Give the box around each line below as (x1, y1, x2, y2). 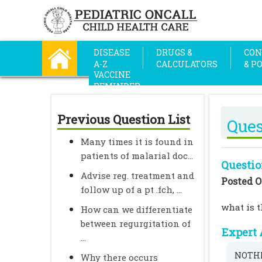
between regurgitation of (81, 218, 191, 229)
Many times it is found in (81, 136, 194, 147)
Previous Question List (57, 111, 190, 127)
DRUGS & (156, 47, 192, 58)
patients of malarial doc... (81, 150, 193, 161)
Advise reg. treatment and (81, 170, 194, 181)
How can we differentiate (81, 204, 192, 215)
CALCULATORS (156, 58, 218, 70)
